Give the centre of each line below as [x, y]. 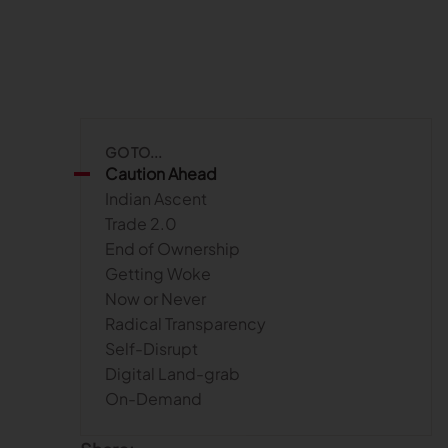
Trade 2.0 [141, 223]
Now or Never [155, 298]
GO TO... [133, 152]
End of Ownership [172, 248]
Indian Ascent [156, 198]
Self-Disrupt [151, 348]
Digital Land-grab [172, 373]
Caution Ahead [161, 173]
